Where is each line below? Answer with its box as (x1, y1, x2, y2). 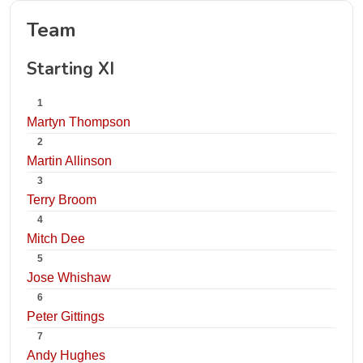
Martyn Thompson (27, 115, 130, 129)
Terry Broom (27, 193, 96, 207)
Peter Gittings (27, 310, 105, 323)
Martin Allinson (27, 154, 112, 168)
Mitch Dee (27, 232, 85, 246)
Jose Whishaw (27, 271, 111, 284)
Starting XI (27, 58, 114, 80)
